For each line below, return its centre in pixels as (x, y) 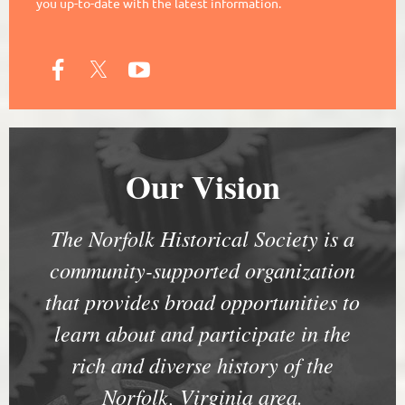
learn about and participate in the (202, 332)
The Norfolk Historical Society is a (202, 237)
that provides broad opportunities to (202, 301)
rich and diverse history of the (202, 364)
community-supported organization (202, 269)
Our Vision (202, 186)
